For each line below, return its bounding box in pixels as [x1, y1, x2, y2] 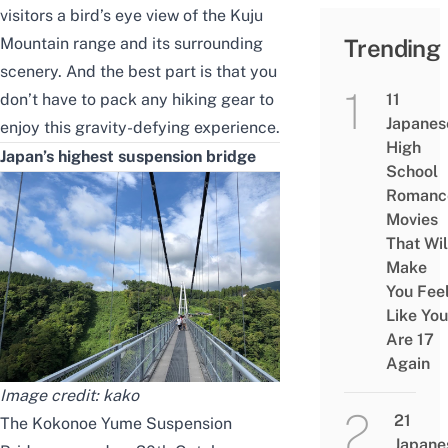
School [385, 162, 438, 182]
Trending [344, 34, 441, 63]
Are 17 [385, 330, 434, 350]
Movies [385, 210, 438, 230]
